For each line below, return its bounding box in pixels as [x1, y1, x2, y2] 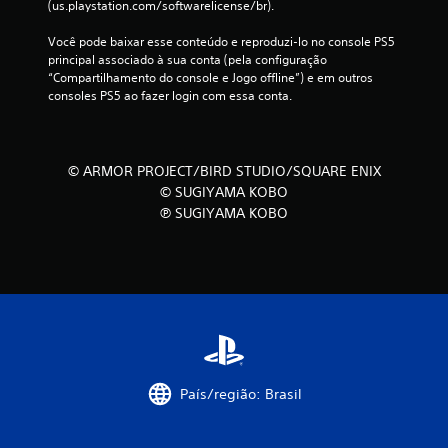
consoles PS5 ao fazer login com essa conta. [48, 87, 292, 105]
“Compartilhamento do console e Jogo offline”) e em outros [48, 69, 373, 87]
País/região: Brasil [180, 384, 302, 403]
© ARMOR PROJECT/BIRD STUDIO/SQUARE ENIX [67, 162, 381, 181]
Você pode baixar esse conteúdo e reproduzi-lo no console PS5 [48, 33, 395, 51]
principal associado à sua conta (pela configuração [48, 51, 327, 69]
